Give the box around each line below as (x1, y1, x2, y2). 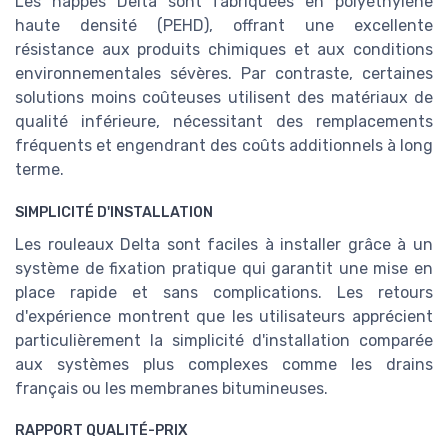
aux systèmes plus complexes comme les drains (15, 354, 433, 374)
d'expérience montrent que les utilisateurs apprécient (15, 306, 433, 326)
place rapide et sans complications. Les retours (15, 282, 433, 302)
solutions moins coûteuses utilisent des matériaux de (15, 87, 433, 107)
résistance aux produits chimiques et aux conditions (15, 39, 433, 59)
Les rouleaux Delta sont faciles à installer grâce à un (15, 234, 433, 254)
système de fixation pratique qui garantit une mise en (15, 258, 433, 278)
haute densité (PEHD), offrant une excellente (15, 15, 433, 35)
